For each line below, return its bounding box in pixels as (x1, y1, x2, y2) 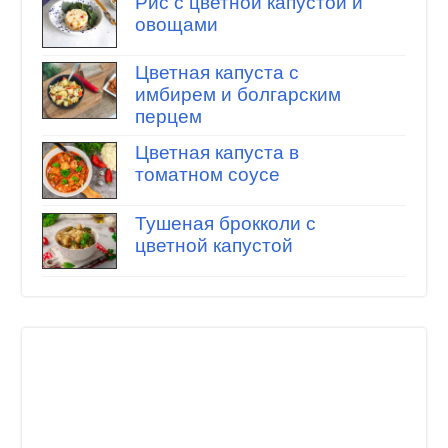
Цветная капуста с (134, 62, 299, 84)
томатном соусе (134, 164, 280, 186)
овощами (134, 13, 218, 35)
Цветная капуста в (134, 142, 299, 164)
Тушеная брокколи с (134, 212, 316, 234)
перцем (134, 106, 202, 128)
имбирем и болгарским (134, 84, 341, 106)
